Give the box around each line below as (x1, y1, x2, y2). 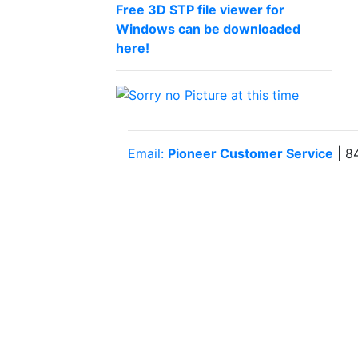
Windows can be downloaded (116, 21, 300, 37)
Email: (128, 145, 168, 161)
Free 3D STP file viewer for (116, 2, 284, 18)
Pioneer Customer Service (168, 145, 333, 161)
